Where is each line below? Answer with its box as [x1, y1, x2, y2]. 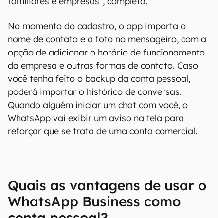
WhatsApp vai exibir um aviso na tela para [8, 112, 184, 124]
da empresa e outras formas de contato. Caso [8, 60, 198, 71]
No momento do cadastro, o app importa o [8, 20, 186, 32]
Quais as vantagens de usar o [8, 177, 206, 194]
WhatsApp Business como [8, 193, 181, 210]
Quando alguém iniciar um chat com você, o [8, 99, 188, 110]
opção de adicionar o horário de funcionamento [8, 47, 205, 58]
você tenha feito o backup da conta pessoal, [8, 73, 190, 84]
